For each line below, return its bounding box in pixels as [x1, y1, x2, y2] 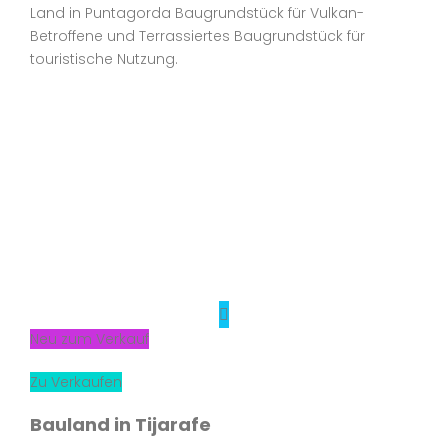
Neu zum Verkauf [30, 329, 149, 349]
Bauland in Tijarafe [30, 412, 211, 437]
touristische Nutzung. [30, 49, 186, 69]
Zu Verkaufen [30, 372, 122, 392]
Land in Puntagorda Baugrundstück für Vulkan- [30, 3, 364, 23]
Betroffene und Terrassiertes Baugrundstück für [30, 26, 365, 46]
